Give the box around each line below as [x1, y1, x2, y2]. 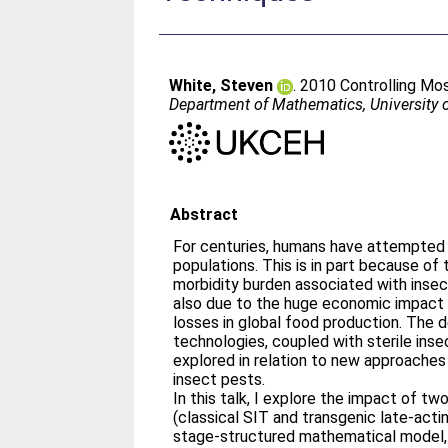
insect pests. [173, 369, 266, 389]
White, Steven [169, 76, 274, 95]
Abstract [170, 204, 239, 224]
